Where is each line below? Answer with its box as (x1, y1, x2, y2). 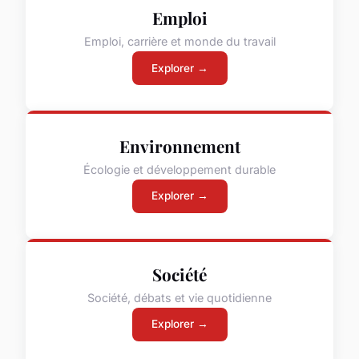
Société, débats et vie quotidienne (87, 290, 272, 305)
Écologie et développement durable (83, 162, 276, 176)
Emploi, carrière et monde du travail (83, 34, 276, 48)
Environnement (119, 135, 240, 158)
